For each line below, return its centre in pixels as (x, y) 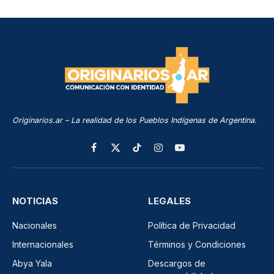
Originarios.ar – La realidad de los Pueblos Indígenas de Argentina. (135, 120)
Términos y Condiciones (197, 244)
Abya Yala (32, 263)
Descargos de (177, 263)
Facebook (114, 153)
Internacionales (43, 244)
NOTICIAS (35, 201)
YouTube (197, 153)
